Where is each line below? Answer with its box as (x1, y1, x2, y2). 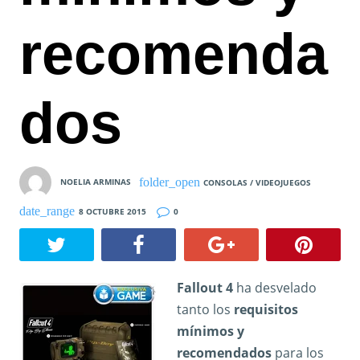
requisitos (233, 301, 298, 319)
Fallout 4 (176, 279, 233, 297)
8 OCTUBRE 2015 (78, 205, 146, 217)
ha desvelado (232, 279, 317, 297)
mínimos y (176, 322, 244, 341)
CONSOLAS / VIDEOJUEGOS (203, 176, 312, 188)
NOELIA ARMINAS (60, 175, 131, 187)
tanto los (176, 301, 234, 319)
